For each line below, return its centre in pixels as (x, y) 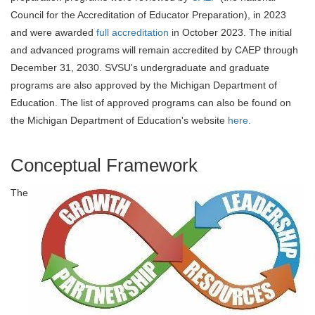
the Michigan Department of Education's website (119, 120)
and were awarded (53, 32)
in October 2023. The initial (230, 32)
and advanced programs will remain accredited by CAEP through (154, 50)
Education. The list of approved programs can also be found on (151, 102)
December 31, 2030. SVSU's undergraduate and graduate (140, 67)
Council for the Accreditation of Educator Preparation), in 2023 (148, 14)
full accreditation (133, 32)
